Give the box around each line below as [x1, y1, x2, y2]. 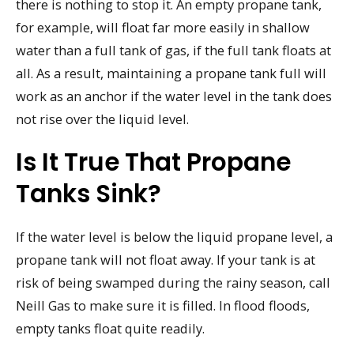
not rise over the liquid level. [16, 109, 189, 128]
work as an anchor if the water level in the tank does [16, 86, 332, 105]
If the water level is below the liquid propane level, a [16, 227, 333, 246]
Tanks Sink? [16, 175, 161, 211]
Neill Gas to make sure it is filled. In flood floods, [16, 296, 310, 314]
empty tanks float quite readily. [16, 318, 205, 337]
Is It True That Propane [16, 144, 291, 179]
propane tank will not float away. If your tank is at [16, 250, 315, 269]
